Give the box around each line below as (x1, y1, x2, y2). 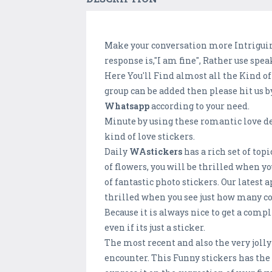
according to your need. (149, 100, 250, 112)
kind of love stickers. (104, 131, 195, 143)
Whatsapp (104, 100, 149, 112)
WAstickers (129, 146, 182, 158)
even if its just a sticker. (104, 222, 205, 234)
